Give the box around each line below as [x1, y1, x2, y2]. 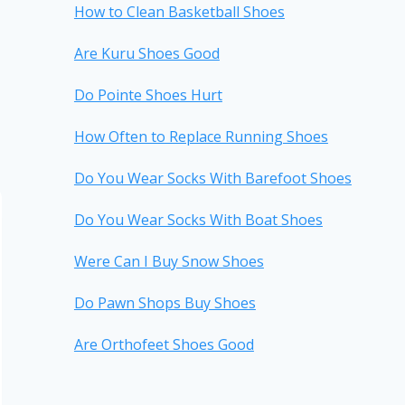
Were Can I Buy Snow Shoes [73, 251, 264, 272]
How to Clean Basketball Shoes [73, 2, 285, 23]
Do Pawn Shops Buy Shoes [73, 293, 256, 314]
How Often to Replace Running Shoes [73, 127, 328, 147]
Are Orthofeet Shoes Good [73, 334, 254, 355]
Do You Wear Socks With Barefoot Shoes [73, 168, 352, 189]
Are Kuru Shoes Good [73, 43, 220, 64]
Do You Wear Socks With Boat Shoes [73, 210, 323, 231]
